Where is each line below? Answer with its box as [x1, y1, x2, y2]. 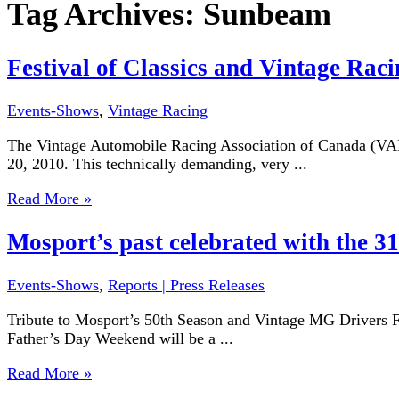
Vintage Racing [108, 102, 208, 120]
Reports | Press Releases [108, 276, 265, 295]
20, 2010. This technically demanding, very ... [7, 155, 307, 174]
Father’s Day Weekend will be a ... [7, 330, 233, 348]
